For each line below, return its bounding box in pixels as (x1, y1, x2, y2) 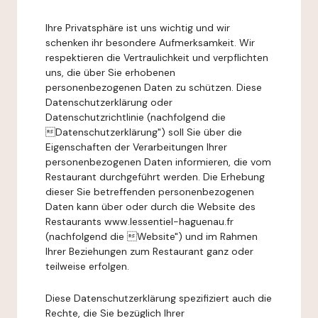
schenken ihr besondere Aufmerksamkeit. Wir (45, 36, 255, 49)
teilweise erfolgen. (45, 260, 129, 273)
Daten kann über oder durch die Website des (45, 200, 256, 213)
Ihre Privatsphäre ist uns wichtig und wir (45, 21, 230, 34)
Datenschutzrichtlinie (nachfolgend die (45, 111, 226, 124)
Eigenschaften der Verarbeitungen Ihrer (45, 141, 227, 153)
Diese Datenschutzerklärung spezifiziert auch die (45, 292, 272, 305)
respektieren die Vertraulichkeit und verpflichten (45, 51, 268, 64)
